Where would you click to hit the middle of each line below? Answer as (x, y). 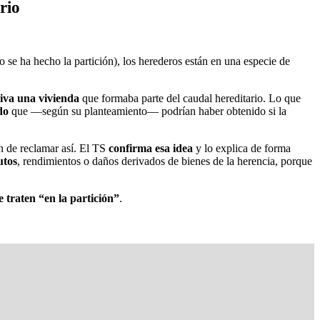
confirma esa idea (151, 148)
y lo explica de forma (242, 148)
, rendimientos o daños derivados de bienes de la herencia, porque (165, 161)
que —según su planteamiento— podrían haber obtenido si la (147, 111)
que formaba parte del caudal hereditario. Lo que (190, 98)
